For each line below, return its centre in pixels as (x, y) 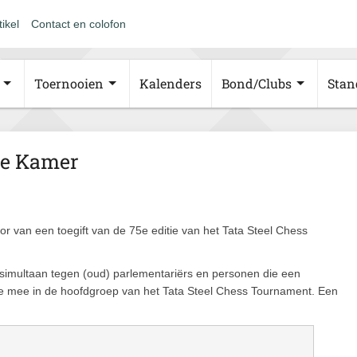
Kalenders (171, 83)
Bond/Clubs (257, 83)
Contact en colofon (78, 24)
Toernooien (69, 83)
